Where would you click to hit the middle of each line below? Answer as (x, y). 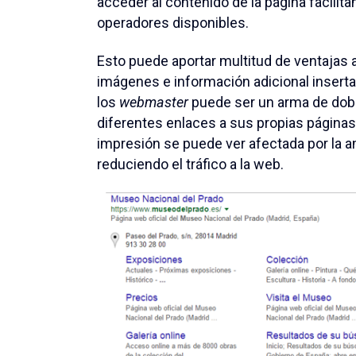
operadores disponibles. (173, 22)
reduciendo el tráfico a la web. (190, 164)
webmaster (154, 102)
